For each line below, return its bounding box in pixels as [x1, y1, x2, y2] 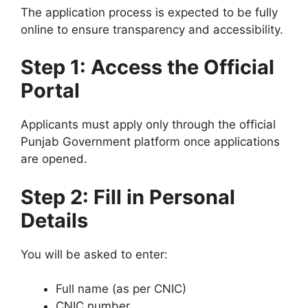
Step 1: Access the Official [21, 55, 274, 80]
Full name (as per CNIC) [56, 282, 186, 296]
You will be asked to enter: [21, 247, 168, 261]
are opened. [21, 152, 87, 166]
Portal [21, 78, 80, 103]
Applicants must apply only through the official [21, 118, 276, 132]
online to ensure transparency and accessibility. [21, 22, 283, 36]
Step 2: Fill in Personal [21, 184, 235, 209]
